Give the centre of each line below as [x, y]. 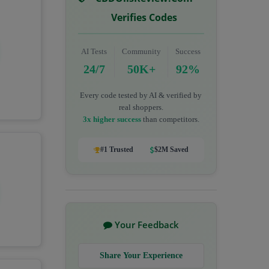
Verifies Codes [144, 17]
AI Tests [94, 51]
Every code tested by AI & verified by [141, 95]
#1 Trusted [116, 150]
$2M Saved [171, 150]
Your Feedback [145, 225]
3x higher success [112, 119]
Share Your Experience [141, 255]
